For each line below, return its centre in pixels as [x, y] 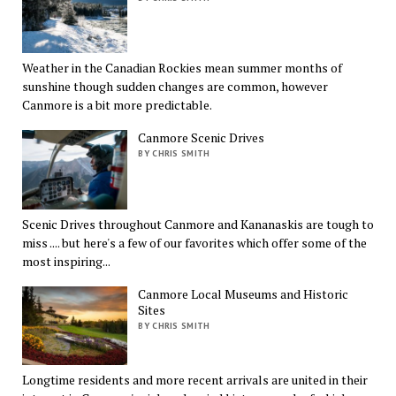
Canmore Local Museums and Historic [244, 293]
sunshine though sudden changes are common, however [175, 87]
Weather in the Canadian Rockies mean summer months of [182, 68]
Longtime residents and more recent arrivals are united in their [194, 380]
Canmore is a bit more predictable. [117, 105]
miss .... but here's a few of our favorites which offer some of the [194, 242]
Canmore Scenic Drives [202, 138]
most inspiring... [66, 261]
